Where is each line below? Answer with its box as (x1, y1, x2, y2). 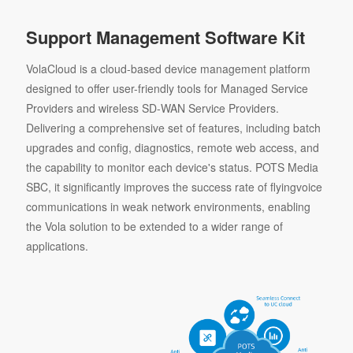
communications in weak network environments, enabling (25, 199, 310, 215)
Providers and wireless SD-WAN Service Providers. (25, 100, 279, 117)
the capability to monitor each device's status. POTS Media (25, 159, 318, 176)
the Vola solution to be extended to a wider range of (25, 218, 283, 235)
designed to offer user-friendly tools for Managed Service (25, 80, 308, 97)
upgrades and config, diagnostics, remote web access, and (25, 139, 319, 156)
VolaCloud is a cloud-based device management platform (25, 61, 310, 77)
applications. (25, 238, 88, 255)
